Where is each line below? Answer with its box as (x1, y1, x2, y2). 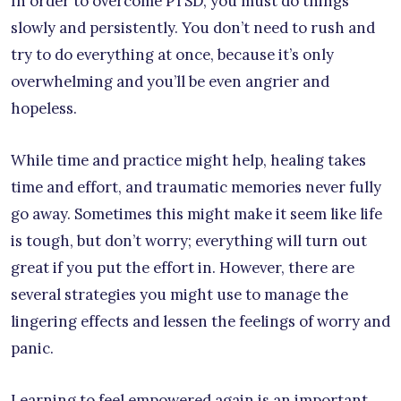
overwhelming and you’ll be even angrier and (11, 71, 329, 91)
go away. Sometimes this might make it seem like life (11, 203, 382, 224)
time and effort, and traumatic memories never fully (11, 176, 381, 197)
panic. (11, 337, 54, 358)
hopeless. (11, 98, 77, 118)
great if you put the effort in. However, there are (11, 257, 354, 277)
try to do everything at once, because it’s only (11, 44, 334, 64)
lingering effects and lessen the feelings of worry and (11, 311, 390, 331)
